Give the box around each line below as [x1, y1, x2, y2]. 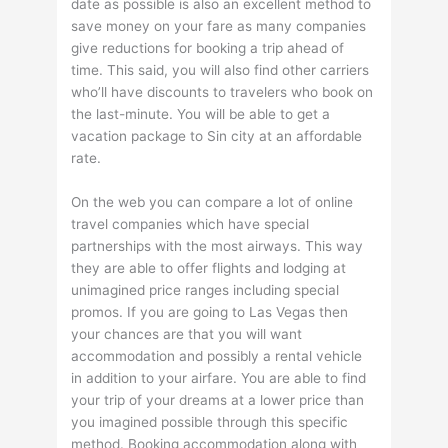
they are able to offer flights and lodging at [71, 260, 347, 277]
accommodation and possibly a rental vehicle [71, 348, 363, 365]
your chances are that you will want [71, 326, 303, 343]
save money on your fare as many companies [71, 18, 367, 35]
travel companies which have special [71, 216, 310, 233]
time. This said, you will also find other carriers [71, 62, 370, 79]
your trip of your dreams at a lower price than [71, 392, 365, 409]
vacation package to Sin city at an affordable [71, 128, 363, 145]
